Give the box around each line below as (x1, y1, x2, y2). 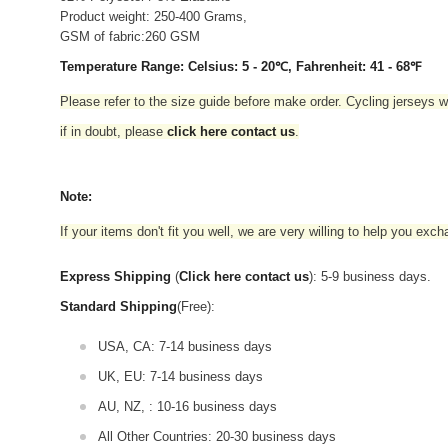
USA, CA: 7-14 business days (98, 338, 272, 354)
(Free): (177, 298, 215, 314)
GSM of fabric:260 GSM (60, 28, 200, 44)
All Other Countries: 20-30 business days (98, 428, 336, 444)
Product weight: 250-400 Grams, (60, 8, 251, 24)
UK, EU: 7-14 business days (98, 368, 263, 384)
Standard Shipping (60, 298, 177, 314)
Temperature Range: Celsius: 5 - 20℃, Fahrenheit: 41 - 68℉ (60, 58, 421, 74)
